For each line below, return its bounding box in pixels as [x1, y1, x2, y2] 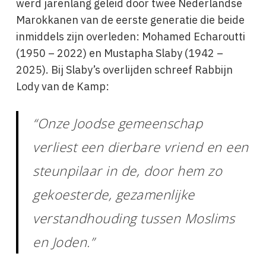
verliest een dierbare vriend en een [33, 138, 249, 156]
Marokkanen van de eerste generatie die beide [15, 12, 245, 28]
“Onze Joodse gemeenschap [33, 114, 203, 132]
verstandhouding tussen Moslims [33, 209, 235, 227]
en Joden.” [33, 233, 95, 251]
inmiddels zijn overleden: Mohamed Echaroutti [15, 28, 245, 45]
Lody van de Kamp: [15, 78, 109, 94]
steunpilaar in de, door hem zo [33, 161, 223, 179]
